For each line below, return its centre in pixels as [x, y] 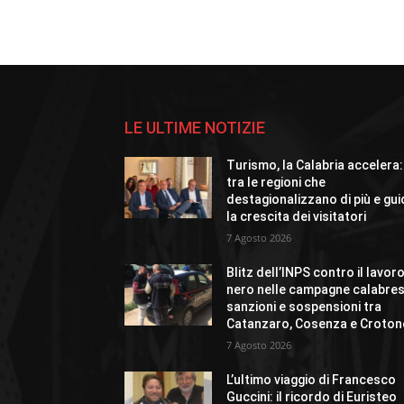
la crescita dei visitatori [297, 217]
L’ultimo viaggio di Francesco [312, 380]
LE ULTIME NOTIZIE [195, 128]
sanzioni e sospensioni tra [304, 307]
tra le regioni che [276, 183]
